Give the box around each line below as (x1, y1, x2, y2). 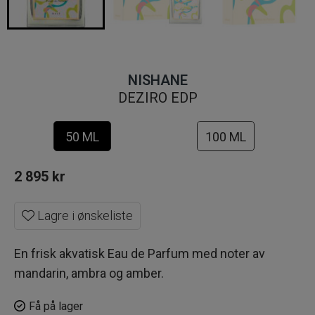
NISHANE (127, 72, 188, 89)
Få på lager (29, 300, 83, 314)
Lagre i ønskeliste (34, 208, 133, 224)
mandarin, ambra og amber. (14, 266, 164, 281)
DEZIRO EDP (117, 89, 198, 107)
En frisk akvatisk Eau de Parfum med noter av (14, 246, 265, 262)
